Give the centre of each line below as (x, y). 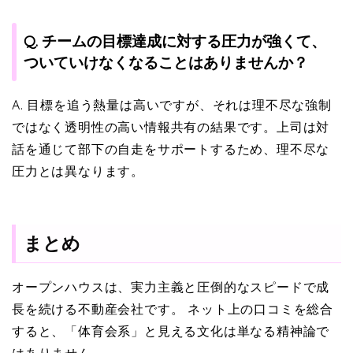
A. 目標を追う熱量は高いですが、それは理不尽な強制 (172, 104)
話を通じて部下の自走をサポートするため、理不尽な (171, 149)
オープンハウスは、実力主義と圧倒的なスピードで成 (171, 287)
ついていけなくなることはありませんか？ (166, 62)
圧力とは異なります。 (78, 171)
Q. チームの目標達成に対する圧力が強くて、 (175, 41)
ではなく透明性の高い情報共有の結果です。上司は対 (171, 126)
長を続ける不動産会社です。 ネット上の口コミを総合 (173, 309)
